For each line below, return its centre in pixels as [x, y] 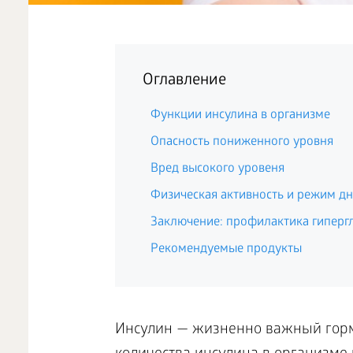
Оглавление [184, 81]
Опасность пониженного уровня [242, 142]
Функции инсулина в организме [240, 115]
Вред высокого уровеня [217, 169]
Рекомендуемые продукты [226, 249]
